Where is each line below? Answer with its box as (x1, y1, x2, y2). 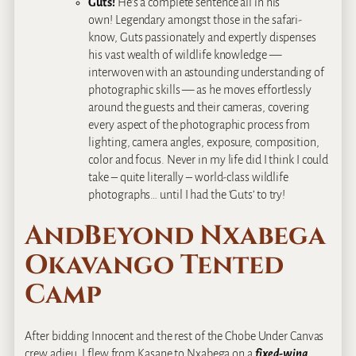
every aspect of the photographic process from (88, 118, 310, 132)
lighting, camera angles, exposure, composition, (88, 136, 319, 149)
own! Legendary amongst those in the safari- (88, 14, 303, 27)
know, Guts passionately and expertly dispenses (88, 31, 316, 44)
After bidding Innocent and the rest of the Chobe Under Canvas (25, 330, 324, 343)
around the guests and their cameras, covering (88, 101, 309, 114)
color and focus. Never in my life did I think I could (88, 153, 329, 167)
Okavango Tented (25, 246, 284, 284)
